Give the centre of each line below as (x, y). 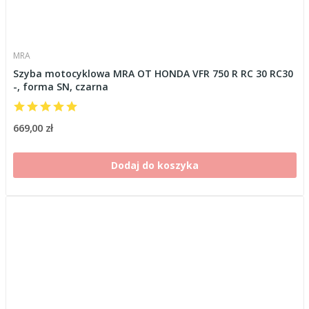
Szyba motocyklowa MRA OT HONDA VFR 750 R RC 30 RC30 (153, 73)
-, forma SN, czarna (60, 86)
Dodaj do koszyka (154, 165)
